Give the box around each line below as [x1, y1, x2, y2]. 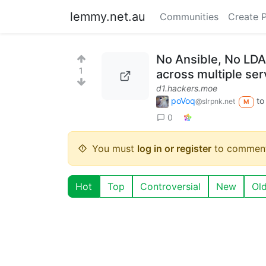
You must [92, 142, 137, 154]
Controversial [140, 180, 201, 192]
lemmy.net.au [70, 9, 145, 24]
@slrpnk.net [195, 97, 235, 106]
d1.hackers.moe [156, 83, 217, 93]
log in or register [137, 142, 211, 154]
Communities [160, 11, 218, 23]
